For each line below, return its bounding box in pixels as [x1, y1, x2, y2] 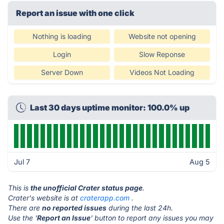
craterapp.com [80, 193, 129, 202]
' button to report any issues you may [90, 213, 213, 222]
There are [8, 203, 42, 212]
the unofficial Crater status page [30, 183, 142, 192]
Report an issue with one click [16, 8, 134, 18]
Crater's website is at [8, 193, 80, 202]
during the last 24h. [106, 203, 173, 212]
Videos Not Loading [129, 68, 194, 76]
